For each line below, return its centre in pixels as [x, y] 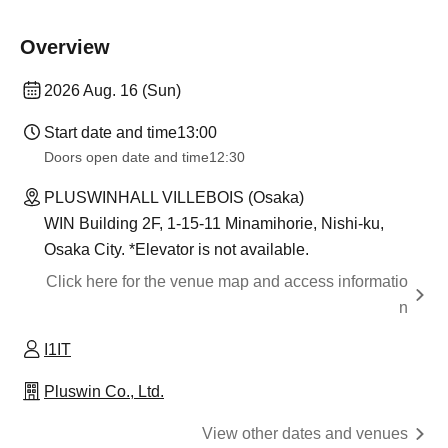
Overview [65, 46]
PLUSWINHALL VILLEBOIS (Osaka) [174, 197]
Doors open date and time [126, 156]
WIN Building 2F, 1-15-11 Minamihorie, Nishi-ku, [214, 223]
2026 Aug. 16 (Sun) [112, 90]
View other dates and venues [305, 433]
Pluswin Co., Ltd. [104, 391]
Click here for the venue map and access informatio [227, 281]
